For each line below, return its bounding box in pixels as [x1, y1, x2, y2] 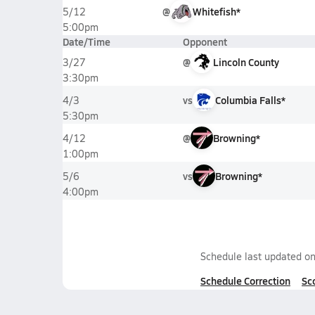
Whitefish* [192, 4, 240, 18]
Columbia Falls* [214, 93, 285, 107]
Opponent [182, 34, 227, 49]
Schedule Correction [200, 274, 290, 288]
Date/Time [62, 34, 110, 49]
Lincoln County [212, 55, 279, 69]
